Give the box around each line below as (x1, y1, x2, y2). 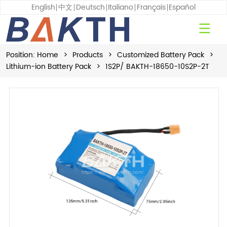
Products (72, 49, 103, 61)
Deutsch (75, 2, 105, 13)
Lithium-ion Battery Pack (6, 60, 92, 72)
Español (169, 2, 196, 13)
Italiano (108, 2, 134, 13)
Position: (6, 49, 35, 61)
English (31, 2, 55, 13)
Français (136, 2, 166, 13)
